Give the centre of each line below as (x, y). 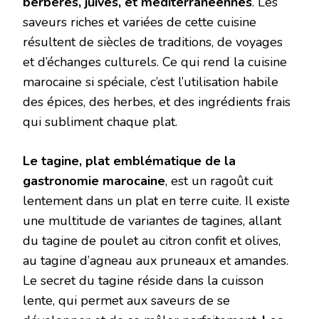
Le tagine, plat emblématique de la (129, 161)
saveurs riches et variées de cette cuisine (140, 22)
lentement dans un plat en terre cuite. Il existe (156, 201)
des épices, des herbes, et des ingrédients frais (157, 102)
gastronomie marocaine (94, 181)
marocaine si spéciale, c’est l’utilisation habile (151, 82)
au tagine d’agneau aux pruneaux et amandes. (156, 261)
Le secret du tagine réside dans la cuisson (143, 281)
